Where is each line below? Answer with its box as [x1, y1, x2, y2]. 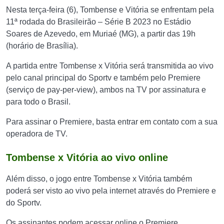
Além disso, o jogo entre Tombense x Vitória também [6, 174, 192, 183]
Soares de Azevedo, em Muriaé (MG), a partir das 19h [6, 29, 195, 38]
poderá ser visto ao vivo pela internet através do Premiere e [6, 186, 216, 195]
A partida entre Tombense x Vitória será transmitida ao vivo [6, 61, 213, 70]
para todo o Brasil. [6, 97, 70, 106]
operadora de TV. [6, 129, 67, 138]
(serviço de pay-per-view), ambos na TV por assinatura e [6, 85, 206, 94]
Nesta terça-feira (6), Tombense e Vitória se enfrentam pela [6, 5, 214, 14]
